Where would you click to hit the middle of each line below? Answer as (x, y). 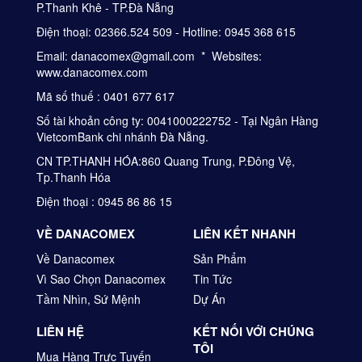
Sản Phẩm (220, 258)
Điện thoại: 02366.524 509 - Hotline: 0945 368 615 (166, 31)
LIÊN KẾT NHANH (244, 233)
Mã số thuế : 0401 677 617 (105, 96)
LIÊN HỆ (60, 331)
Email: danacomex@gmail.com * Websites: (149, 55)
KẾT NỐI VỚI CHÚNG (254, 331)
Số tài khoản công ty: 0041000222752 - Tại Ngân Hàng (177, 120)
